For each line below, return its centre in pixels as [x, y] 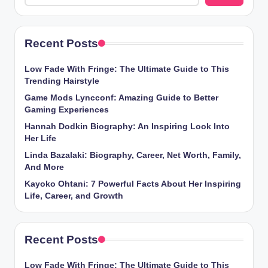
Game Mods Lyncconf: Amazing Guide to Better [121, 98]
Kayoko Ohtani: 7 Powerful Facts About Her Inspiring [133, 184]
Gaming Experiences [67, 109]
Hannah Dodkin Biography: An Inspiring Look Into [127, 126]
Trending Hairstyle [62, 81]
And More [44, 167]
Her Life [40, 138]
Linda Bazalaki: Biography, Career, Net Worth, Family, [133, 155]
